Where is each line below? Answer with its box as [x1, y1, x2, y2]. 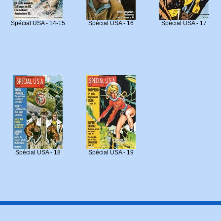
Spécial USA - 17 [161, 20, 207, 27]
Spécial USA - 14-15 [11, 20, 65, 27]
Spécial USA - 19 [88, 149, 134, 156]
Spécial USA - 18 [15, 149, 61, 156]
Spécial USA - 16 [88, 20, 134, 27]
